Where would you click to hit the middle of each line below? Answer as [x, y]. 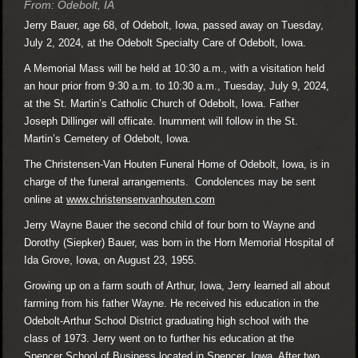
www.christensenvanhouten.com [141, 199]
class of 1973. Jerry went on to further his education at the [159, 338]
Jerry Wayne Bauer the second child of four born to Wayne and [169, 225]
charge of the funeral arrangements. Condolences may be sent [170, 181]
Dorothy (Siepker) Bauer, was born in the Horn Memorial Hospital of [179, 242]
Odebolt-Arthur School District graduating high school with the [166, 320]
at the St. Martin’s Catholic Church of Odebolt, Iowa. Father [161, 103]
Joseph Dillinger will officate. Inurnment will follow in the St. [161, 121]
